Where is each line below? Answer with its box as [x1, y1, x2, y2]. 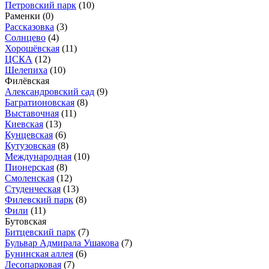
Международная [5, 151, 71, 162]
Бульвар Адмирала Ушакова [5, 237, 119, 248]
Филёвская [5, 75, 49, 86]
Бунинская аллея [5, 248, 73, 259]
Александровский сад [5, 86, 94, 97]
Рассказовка [5, 21, 54, 32]
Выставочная [5, 107, 59, 118]
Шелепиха [5, 64, 47, 75]
